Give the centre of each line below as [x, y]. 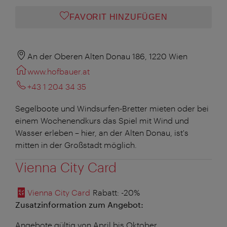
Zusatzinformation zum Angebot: [79, 204]
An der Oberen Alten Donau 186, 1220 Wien [107, 56]
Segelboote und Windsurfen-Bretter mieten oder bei [112, 108]
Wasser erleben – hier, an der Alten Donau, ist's [102, 132]
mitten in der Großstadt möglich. [76, 144]
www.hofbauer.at [59, 71]
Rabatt [104, 192]
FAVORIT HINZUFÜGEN [119, 17]
